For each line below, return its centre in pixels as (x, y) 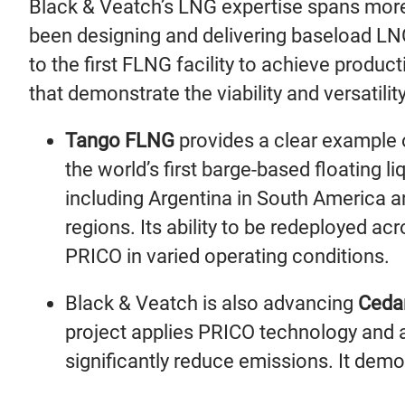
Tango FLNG (122, 141)
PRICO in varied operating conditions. (227, 256)
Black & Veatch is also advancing (209, 303)
